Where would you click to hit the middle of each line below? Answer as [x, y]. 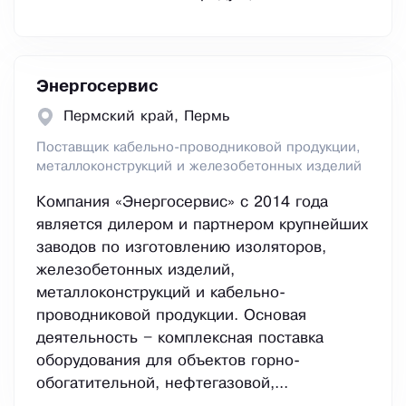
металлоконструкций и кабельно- [161, 294]
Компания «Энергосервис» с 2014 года [182, 203]
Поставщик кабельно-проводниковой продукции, [198, 148]
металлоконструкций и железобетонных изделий [199, 167]
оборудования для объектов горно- [168, 362]
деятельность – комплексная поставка [180, 339]
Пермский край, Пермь [146, 117]
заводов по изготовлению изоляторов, [181, 248]
